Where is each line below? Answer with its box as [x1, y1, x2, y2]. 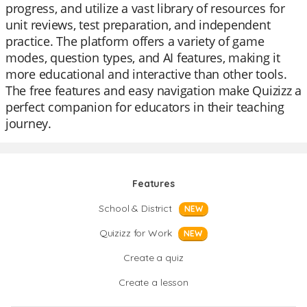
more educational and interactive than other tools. [5, 66, 287, 82]
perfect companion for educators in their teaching [5, 99, 284, 115]
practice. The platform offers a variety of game [5, 33, 265, 49]
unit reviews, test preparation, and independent [5, 16, 271, 33]
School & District [99, 202, 172, 214]
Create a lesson [119, 276, 188, 288]
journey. [5, 115, 51, 132]
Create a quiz [123, 251, 184, 264]
